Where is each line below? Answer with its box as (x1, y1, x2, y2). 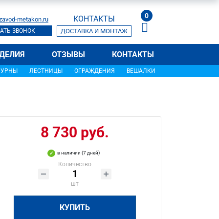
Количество (58, 161, 92, 168)
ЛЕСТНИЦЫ (29, 67, 63, 74)
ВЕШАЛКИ (127, 67, 155, 74)
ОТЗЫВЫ (51, 50, 85, 59)
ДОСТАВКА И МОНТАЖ (61, 27, 128, 35)
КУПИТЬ (60, 203, 90, 212)
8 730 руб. (41, 124, 109, 141)
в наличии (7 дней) (57, 150, 100, 155)
